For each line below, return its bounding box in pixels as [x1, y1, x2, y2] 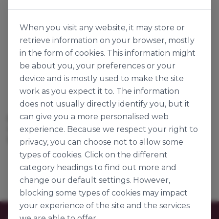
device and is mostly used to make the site [20, 74, 184, 83]
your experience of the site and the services [20, 201, 190, 210]
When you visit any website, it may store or [20, 23, 185, 32]
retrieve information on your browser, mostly [20, 36, 195, 45]
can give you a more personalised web [20, 112, 169, 121]
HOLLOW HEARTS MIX [113, 114, 203, 124]
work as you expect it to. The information [20, 87, 179, 96]
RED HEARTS [8, 114, 61, 124]
